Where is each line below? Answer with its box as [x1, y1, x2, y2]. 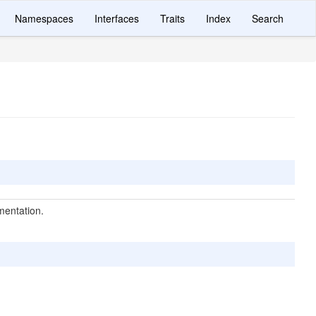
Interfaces [95, 11, 139, 25]
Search [252, 11, 284, 25]
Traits [160, 11, 185, 25]
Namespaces [15, 11, 73, 25]
